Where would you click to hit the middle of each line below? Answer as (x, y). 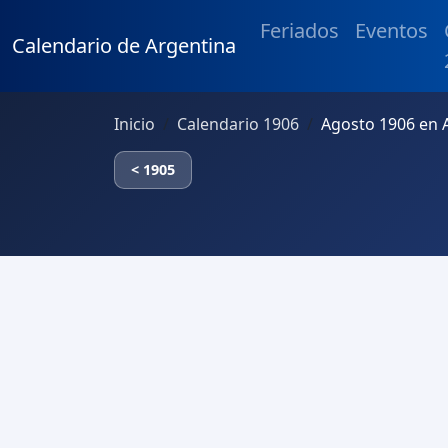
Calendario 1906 (238, 124)
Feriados (299, 30)
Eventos (391, 30)
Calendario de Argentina (124, 45)
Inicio (134, 124)
